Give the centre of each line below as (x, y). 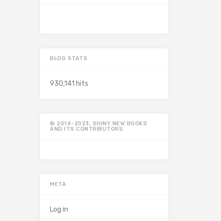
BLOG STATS (69, 59)
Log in (59, 210)
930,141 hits (69, 84)
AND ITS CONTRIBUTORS (86, 129)
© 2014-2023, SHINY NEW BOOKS (98, 124)
